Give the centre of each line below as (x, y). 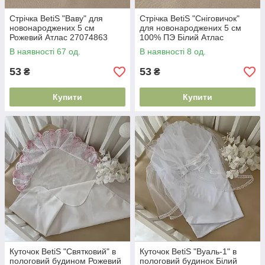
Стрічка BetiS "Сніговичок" (190, 18)
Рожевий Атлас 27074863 (59, 37)
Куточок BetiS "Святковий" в (63, 251)
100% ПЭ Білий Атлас (182, 37)
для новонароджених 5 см (190, 28)
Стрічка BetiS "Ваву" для (56, 18)
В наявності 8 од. (173, 51)
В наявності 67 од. (45, 51)
